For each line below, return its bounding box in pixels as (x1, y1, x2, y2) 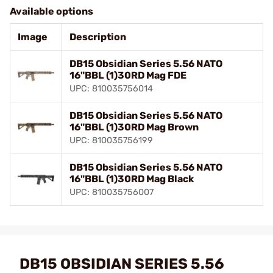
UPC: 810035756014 (69, 83, 153, 94)
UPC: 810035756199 (69, 135, 153, 146)
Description (69, 30, 126, 43)
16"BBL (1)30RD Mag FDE (69, 69, 186, 81)
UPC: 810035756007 (69, 186, 154, 197)
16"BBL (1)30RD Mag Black (69, 172, 194, 185)
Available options (10, 5, 93, 17)
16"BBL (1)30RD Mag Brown (69, 121, 199, 133)
